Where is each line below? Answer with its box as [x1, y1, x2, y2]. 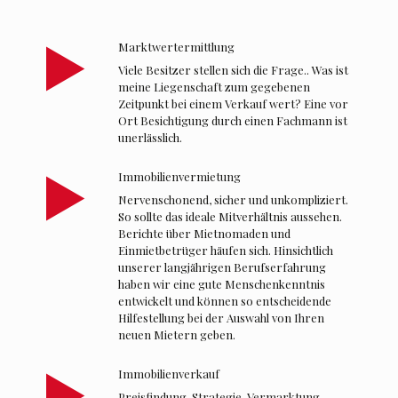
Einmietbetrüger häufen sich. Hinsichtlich [118, 243, 333, 259]
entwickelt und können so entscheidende [118, 293, 331, 309]
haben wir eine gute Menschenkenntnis [118, 276, 325, 292]
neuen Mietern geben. [118, 327, 235, 343]
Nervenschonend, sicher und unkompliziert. [118, 192, 348, 208]
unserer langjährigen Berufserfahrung [118, 259, 326, 275]
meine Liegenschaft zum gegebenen [118, 79, 310, 95]
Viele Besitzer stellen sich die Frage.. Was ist [118, 62, 348, 78]
